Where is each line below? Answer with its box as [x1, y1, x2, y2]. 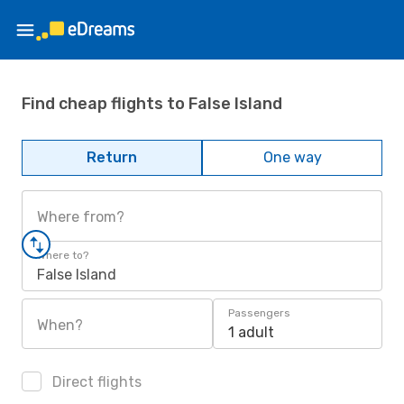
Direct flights [49, 373, 142, 390]
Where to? [37, 249, 88, 262]
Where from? [37, 208, 124, 225]
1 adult [228, 324, 274, 341]
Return [87, 149, 137, 166]
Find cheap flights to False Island [22, 93, 282, 114]
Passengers [228, 307, 290, 319]
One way [262, 149, 322, 166]
